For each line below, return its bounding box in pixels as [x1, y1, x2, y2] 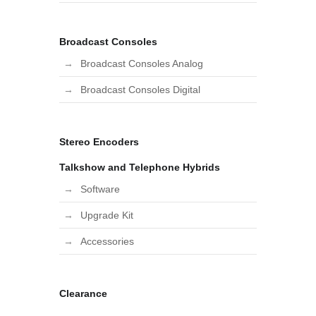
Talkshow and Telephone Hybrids [59, 162, 220, 173]
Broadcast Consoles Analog [80, 58, 203, 69]
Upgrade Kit [80, 209, 133, 221]
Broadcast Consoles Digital [80, 84, 200, 95]
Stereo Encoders [59, 136, 139, 147]
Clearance [59, 288, 107, 299]
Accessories [80, 236, 134, 247]
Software [80, 183, 120, 195]
